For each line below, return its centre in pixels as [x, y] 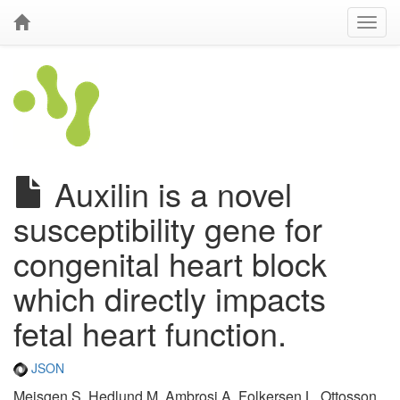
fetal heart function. [150, 333]
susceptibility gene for [168, 228]
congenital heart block [170, 263]
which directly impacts [170, 298]
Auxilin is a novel [169, 193]
